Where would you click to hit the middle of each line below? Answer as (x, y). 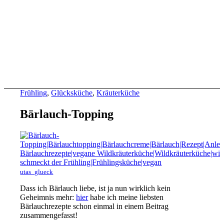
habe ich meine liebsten (126, 197)
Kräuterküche (118, 93)
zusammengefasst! (49, 215)
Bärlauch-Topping (67, 114)
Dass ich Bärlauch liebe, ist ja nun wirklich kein (95, 188)
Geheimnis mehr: (48, 197)
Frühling (34, 93)
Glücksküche (72, 93)
